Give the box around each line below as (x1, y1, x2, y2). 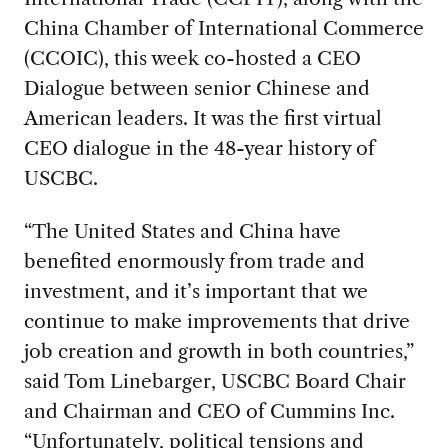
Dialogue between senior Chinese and (23, 76, 370, 101)
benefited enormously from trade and (23, 249, 365, 274)
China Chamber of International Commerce (23, 16, 424, 41)
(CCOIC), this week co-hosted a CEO (23, 46, 361, 71)
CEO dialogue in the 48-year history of (23, 136, 375, 161)
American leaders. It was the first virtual (23, 106, 382, 131)
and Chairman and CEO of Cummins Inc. (23, 399, 395, 424)
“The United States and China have (23, 219, 341, 244)
